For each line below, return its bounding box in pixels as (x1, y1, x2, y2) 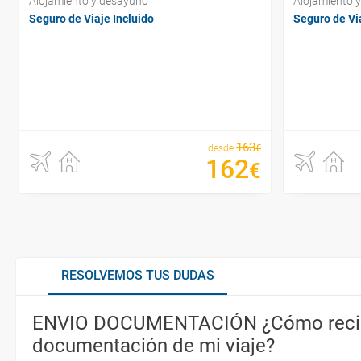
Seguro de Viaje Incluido (29, 11, 154, 25)
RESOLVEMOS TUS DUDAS (61, 268, 214, 283)
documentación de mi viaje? (32, 334, 275, 357)
